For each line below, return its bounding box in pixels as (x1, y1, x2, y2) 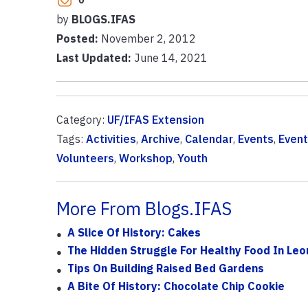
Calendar (184, 131, 233, 146)
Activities (85, 131, 136, 146)
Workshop (118, 151, 173, 165)
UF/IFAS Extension (107, 112, 204, 126)
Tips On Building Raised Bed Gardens (67, 261, 264, 275)
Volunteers (56, 151, 114, 165)
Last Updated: (56, 50, 131, 65)
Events (237, 131, 274, 146)
